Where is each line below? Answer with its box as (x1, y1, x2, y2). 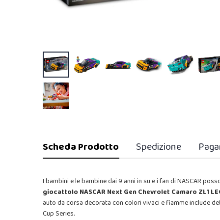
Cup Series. (43, 208, 75, 219)
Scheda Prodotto (43, 138, 119, 155)
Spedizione (136, 138, 182, 155)
